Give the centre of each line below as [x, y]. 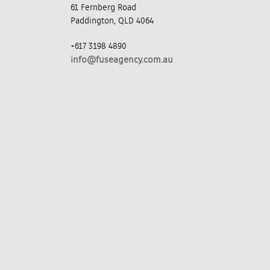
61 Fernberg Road [103, 8]
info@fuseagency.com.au [122, 60]
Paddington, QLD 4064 [112, 21]
